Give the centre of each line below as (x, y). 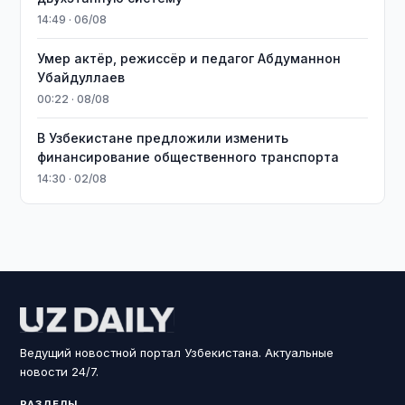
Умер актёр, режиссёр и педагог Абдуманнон (189, 58)
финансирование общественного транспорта (188, 157)
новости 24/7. (60, 372)
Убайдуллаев (81, 77)
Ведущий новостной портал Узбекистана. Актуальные (177, 353)
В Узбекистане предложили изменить (163, 138)
